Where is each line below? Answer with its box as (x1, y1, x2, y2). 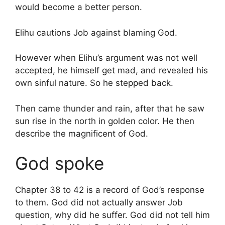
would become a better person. (15, 2, 142, 12)
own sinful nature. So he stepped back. (15, 78, 173, 88)
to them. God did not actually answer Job (15, 197, 183, 207)
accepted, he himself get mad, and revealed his (15, 65, 208, 75)
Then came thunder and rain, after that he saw (15, 103, 204, 114)
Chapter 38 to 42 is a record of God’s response (15, 185, 204, 195)
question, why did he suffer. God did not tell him (15, 210, 210, 220)
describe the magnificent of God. (15, 128, 148, 139)
